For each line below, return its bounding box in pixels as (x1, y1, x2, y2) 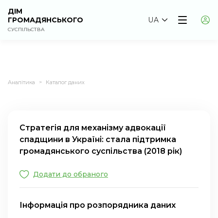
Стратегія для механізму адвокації (19, 123, 166, 132)
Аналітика (8, 78, 35, 86)
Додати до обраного (33, 170, 108, 179)
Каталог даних (46, 78, 85, 86)
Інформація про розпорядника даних (19, 200, 176, 210)
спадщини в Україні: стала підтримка (19, 135, 176, 144)
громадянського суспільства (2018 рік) (19, 146, 182, 156)
